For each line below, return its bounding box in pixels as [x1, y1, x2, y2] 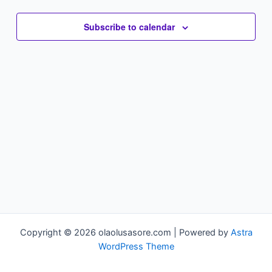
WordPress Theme [98, 241, 174, 252]
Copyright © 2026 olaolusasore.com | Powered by [19, 227, 231, 238]
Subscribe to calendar [84, 21, 175, 33]
